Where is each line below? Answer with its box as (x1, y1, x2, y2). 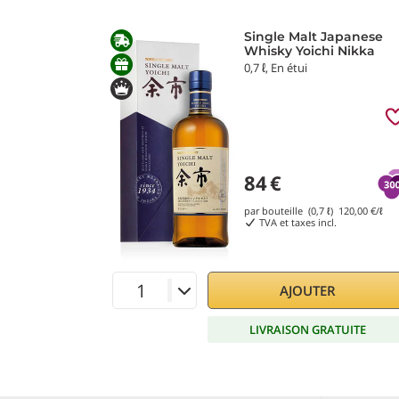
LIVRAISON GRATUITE (248, 321, 366, 338)
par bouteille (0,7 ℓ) (244, 204, 339, 217)
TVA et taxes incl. (256, 216, 338, 229)
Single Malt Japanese (244, 28, 384, 45)
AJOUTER (279, 281, 336, 299)
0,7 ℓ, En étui (244, 60, 308, 76)
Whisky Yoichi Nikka (244, 43, 376, 59)
